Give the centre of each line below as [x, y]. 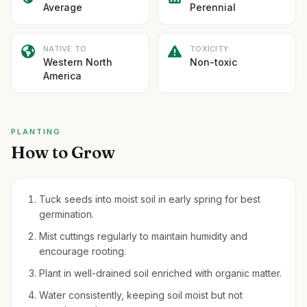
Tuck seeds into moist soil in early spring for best [150, 199]
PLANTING [36, 132]
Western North [78, 62]
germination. [66, 214]
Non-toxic [213, 62]
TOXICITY [209, 49]
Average [63, 7]
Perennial [213, 7]
